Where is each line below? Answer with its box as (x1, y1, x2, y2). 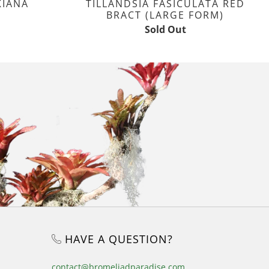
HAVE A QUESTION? (61, 231, 173, 246)
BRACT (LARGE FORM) (106, 8, 224, 22)
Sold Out (144, 22, 186, 36)
